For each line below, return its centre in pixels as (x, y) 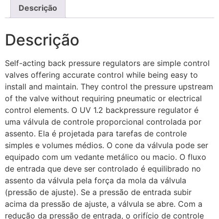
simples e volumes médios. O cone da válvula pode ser (107, 145)
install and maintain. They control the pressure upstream (109, 87)
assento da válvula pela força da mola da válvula (96, 181)
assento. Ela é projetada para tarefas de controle (96, 134)
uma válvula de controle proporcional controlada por (103, 122)
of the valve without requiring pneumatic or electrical (103, 99)
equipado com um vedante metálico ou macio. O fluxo (106, 157)
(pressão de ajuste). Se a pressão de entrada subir (98, 192)
